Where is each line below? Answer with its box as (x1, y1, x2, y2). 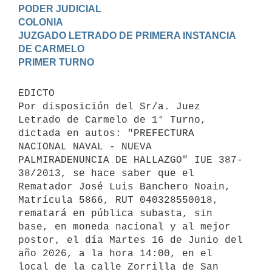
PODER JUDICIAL (18, 3, 101, 14)
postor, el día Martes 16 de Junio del (18, 234, 243, 246)
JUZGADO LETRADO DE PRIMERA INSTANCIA (18, 30, 236, 41)
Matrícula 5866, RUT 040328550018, (18, 194, 219, 206)
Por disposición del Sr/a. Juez (18, 101, 200, 112)
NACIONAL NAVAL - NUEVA (18, 141, 152, 152)
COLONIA (18, 16, 63, 27)
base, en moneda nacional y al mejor (18, 221, 231, 233)
